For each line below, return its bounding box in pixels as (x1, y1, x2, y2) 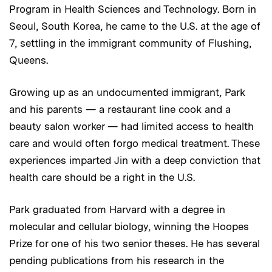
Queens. (9, 53, 48, 66)
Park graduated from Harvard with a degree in (9, 203, 225, 216)
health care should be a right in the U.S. (9, 171, 195, 183)
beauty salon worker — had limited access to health (9, 120, 254, 132)
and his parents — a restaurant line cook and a (9, 103, 231, 115)
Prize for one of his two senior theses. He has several (9, 237, 260, 250)
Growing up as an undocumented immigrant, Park (9, 86, 245, 98)
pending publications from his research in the (9, 254, 224, 267)
